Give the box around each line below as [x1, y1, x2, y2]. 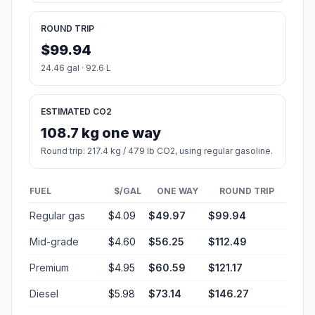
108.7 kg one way [41, 124, 161, 142]
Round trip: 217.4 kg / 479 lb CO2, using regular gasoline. [41, 146, 273, 157]
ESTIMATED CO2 [41, 106, 112, 117]
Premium [30, 262, 69, 274]
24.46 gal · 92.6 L [41, 63, 111, 74]
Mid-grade [30, 236, 79, 248]
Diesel [30, 288, 58, 300]
